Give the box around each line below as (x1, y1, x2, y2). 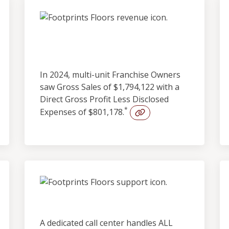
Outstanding (40, 28, 122, 43)
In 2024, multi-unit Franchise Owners (40, 69, 180, 80)
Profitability (40, 44, 120, 60)
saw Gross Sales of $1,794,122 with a (40, 81, 179, 93)
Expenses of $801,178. (40, 106, 124, 118)
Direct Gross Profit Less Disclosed (40, 94, 169, 105)
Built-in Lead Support (40, 192, 183, 208)
